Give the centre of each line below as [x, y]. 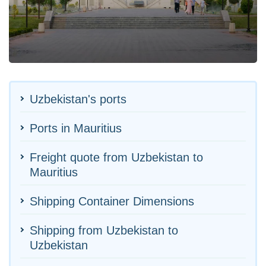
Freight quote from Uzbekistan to [116, 157]
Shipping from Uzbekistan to [104, 230]
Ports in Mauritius [76, 128]
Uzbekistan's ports [78, 99]
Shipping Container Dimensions [112, 201]
